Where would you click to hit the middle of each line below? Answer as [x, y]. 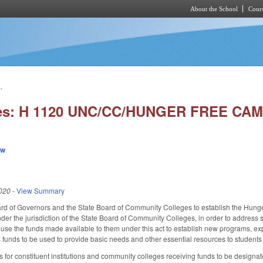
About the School [214, 9]
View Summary [41, 190]
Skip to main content [122, 24]
